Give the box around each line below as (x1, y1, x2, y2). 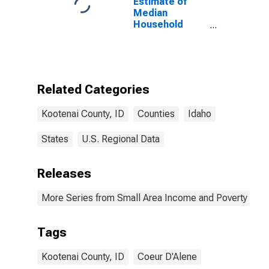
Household (133, 19, 183, 30)
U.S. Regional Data (82, 133, 160, 145)
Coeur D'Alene (138, 251, 197, 262)
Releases (37, 166, 91, 181)
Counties (138, 108, 175, 119)
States (41, 133, 68, 145)
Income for (133, 30, 184, 41)
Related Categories (37, 82, 150, 97)
